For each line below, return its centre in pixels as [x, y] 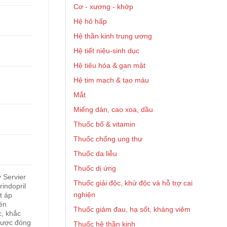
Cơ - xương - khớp [103, 7]
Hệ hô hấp [90, 21]
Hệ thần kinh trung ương [113, 36]
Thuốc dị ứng [95, 168]
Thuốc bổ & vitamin [104, 124]
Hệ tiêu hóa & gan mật [109, 65]
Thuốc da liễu [95, 154]
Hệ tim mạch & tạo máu [111, 80]
